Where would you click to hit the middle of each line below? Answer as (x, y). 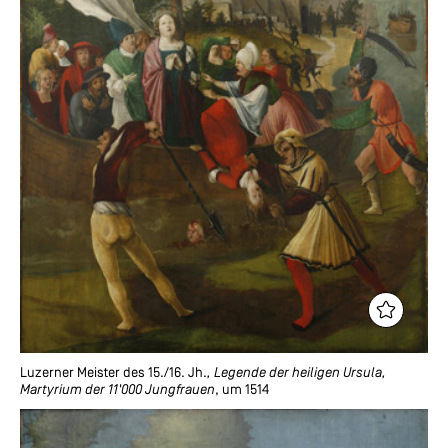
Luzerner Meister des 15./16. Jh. (113, 373)
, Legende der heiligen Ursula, (296, 373)
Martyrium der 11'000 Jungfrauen (117, 390)
